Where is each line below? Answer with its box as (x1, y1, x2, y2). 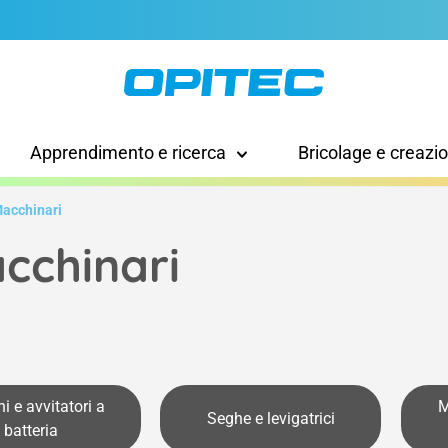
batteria (3, 421, 58, 441)
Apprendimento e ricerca (29, 142, 226, 164)
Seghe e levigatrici (206, 409, 335, 429)
